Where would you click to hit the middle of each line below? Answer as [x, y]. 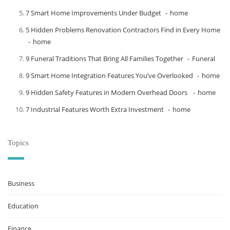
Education [23, 206]
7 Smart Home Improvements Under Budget [93, 13]
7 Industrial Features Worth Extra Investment [95, 110]
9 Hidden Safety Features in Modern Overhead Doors [107, 93]
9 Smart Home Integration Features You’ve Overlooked [109, 76]
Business [21, 184]
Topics [18, 143]
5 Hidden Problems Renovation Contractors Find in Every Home [123, 30]
